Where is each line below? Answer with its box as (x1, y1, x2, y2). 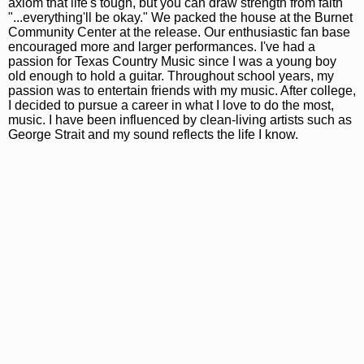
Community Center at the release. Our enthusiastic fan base (8, 24, 350, 39)
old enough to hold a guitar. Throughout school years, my (8, 68, 334, 83)
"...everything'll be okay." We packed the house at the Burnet (8, 10, 353, 24)
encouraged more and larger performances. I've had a (8, 39, 315, 54)
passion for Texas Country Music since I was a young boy (8, 54, 336, 68)
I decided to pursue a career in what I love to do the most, (8, 97, 334, 112)
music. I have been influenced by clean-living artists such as (8, 112, 352, 127)
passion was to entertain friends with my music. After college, (8, 83, 356, 97)
